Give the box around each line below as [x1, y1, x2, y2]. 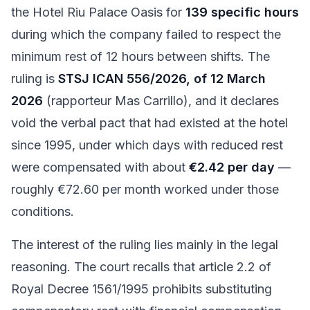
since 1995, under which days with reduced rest [11, 138, 283, 152]
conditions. [11, 204, 74, 219]
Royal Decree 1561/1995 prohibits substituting [11, 282, 272, 296]
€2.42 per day [189, 160, 275, 174]
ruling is [11, 71, 58, 86]
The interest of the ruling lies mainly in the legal [11, 237, 278, 252]
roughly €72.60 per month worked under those [11, 182, 279, 197]
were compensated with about [11, 160, 189, 174]
